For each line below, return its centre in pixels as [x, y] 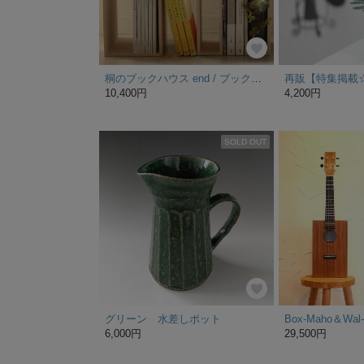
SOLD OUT [246, 142]
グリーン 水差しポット [163, 319]
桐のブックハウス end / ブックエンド [256, 79]
